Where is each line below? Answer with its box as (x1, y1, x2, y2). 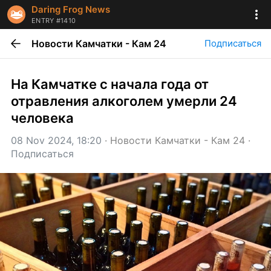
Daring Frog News (31, 4, 110, 15)
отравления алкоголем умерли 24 (11, 93, 237, 109)
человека (11, 110, 74, 126)
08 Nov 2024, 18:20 (11, 134, 102, 146)
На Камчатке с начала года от (11, 76, 209, 92)
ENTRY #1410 (31, 16, 76, 25)
